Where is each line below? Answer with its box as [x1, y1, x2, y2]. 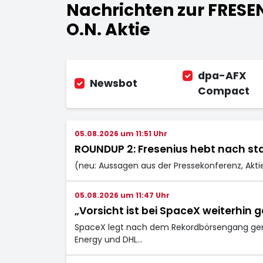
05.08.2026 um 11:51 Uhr [74, 128, 167, 139]
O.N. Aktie [66, 18, 150, 41]
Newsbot [89, 76, 137, 90]
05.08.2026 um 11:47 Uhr [74, 190, 170, 200]
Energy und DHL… [74, 233, 143, 245]
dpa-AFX [197, 69, 247, 83]
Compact [197, 84, 249, 98]
